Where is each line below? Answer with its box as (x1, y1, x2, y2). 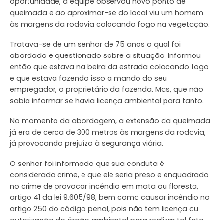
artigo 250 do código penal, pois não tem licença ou (10, 204, 198, 214)
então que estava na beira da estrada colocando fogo (10, 62, 209, 72)
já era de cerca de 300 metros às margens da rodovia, (10, 127, 206, 137)
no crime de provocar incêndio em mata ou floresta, (10, 181, 198, 192)
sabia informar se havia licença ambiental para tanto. (10, 96, 204, 106)
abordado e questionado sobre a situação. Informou (10, 51, 201, 61)
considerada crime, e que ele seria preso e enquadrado (10, 170, 209, 180)
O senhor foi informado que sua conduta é (10, 159, 164, 169)
